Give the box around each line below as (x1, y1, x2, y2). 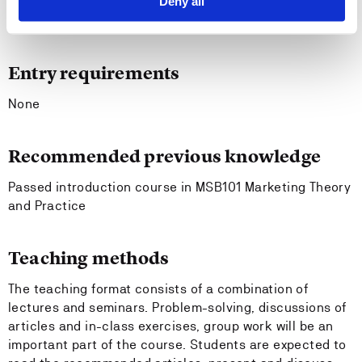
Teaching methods (8, 246, 170, 270)
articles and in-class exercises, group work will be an (8, 318, 334, 334)
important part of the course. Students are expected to (8, 337, 347, 352)
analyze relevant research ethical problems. (23, 13, 294, 28)
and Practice (8, 198, 86, 213)
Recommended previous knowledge (8, 145, 321, 168)
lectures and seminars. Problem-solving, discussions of (8, 300, 347, 315)
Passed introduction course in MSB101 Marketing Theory (8, 179, 351, 195)
